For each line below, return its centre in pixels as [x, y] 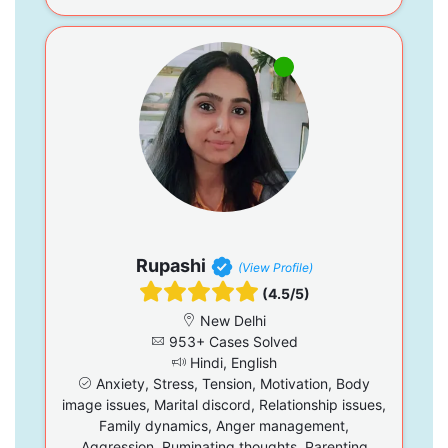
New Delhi [231, 321]
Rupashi [170, 266]
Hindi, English [231, 363]
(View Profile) [275, 268]
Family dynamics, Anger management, [224, 426]
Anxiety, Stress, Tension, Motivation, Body [231, 384]
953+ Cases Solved [231, 342]
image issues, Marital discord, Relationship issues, [224, 405]
